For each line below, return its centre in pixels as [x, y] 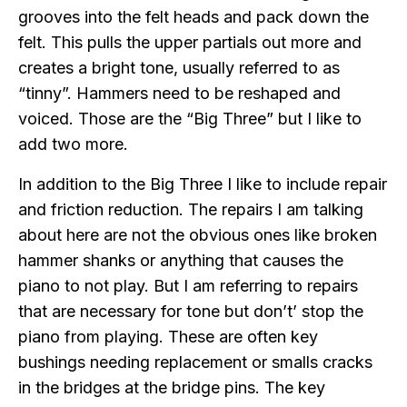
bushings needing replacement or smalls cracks [195, 362]
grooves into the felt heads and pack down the [194, 17]
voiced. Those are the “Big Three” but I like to [190, 119]
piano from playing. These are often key [168, 337]
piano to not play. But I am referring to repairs [188, 286]
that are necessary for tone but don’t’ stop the [191, 312]
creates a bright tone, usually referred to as [179, 68]
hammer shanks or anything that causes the [181, 261]
